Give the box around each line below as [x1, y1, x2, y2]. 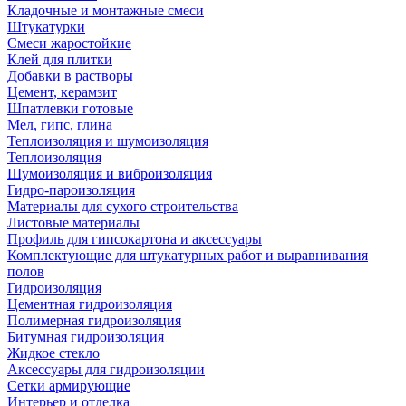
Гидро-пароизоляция [7, 182, 135, 198]
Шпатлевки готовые [7, 101, 133, 116]
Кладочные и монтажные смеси [7, 3, 204, 18]
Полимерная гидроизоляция [7, 313, 181, 328]
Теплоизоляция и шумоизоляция [7, 133, 208, 149]
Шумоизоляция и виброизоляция [7, 166, 212, 181]
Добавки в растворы [7, 68, 133, 83]
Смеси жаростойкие [7, 35, 131, 51]
